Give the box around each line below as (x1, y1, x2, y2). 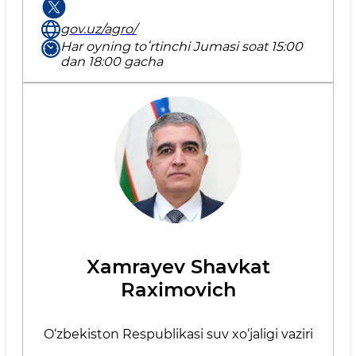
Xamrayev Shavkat (86, 254, 270, 278)
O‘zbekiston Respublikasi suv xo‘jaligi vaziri (43, 326, 313, 342)
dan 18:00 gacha (60, 53, 163, 69)
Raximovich (120, 277, 236, 301)
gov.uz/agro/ (60, 21, 137, 37)
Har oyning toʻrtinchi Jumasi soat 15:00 (60, 38, 303, 54)
